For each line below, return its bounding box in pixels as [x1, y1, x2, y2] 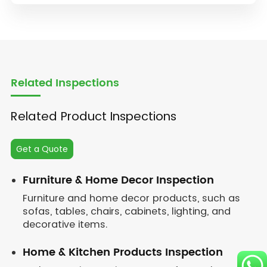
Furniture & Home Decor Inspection [22, 172, 214, 189]
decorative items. [22, 218, 107, 231]
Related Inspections [10, 74, 119, 92]
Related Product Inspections [10, 108, 176, 125]
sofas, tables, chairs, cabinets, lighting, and [22, 204, 231, 218]
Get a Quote [15, 143, 68, 155]
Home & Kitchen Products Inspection [22, 244, 223, 261]
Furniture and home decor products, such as [22, 191, 240, 205]
